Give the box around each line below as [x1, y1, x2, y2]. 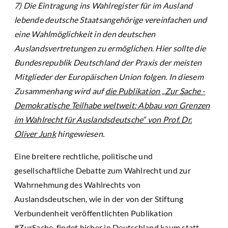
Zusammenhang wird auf [14, 86, 105, 96]
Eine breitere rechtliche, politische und [14, 151, 153, 161]
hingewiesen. [55, 129, 104, 139]
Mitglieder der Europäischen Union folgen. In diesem [14, 72, 204, 82]
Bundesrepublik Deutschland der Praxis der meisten [14, 58, 202, 68]
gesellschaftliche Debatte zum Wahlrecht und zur [14, 165, 191, 176]
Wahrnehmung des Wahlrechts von [14, 180, 141, 190]
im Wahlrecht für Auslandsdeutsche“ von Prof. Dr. [14, 115, 192, 125]
